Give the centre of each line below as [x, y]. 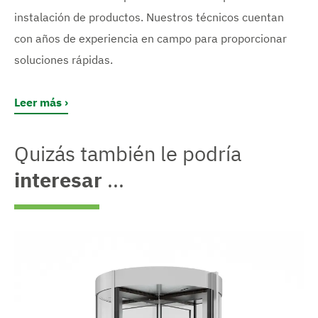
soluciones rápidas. [64, 59]
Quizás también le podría [128, 154]
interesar [58, 180]
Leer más [38, 102]
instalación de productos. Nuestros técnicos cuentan [149, 17]
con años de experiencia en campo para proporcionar [150, 38]
